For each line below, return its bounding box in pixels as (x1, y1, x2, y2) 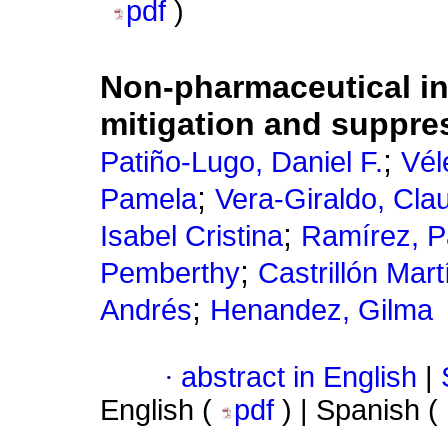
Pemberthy (100, 257, 240, 290)
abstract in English (181, 361, 417, 394)
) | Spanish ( (282, 394, 446, 427)
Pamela (100, 183, 197, 216)
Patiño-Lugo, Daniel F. (100, 146, 383, 179)
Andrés (100, 294, 192, 327)
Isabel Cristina (100, 220, 283, 253)
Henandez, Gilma (210, 294, 433, 327)
